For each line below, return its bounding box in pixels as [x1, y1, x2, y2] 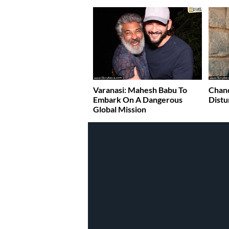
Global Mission [93, 104, 146, 114]
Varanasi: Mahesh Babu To [93, 85, 187, 95]
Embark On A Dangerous [93, 95, 182, 105]
